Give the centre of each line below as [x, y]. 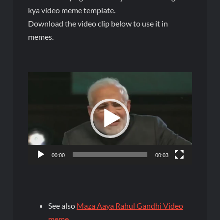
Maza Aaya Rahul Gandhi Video [130, 205]
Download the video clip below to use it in [98, 23]
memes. [41, 37]
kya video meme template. [72, 10]
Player [39, 92]
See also [63, 205]
